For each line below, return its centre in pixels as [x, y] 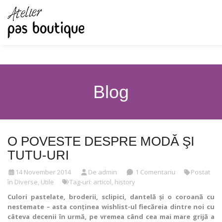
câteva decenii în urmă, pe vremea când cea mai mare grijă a [111, 217]
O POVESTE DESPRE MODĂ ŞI [101, 141]
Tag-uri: [82, 182]
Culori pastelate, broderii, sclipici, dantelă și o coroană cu [111, 197]
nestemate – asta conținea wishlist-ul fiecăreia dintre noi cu [111, 207]
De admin [102, 172]
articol [103, 182]
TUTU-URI [38, 155]
